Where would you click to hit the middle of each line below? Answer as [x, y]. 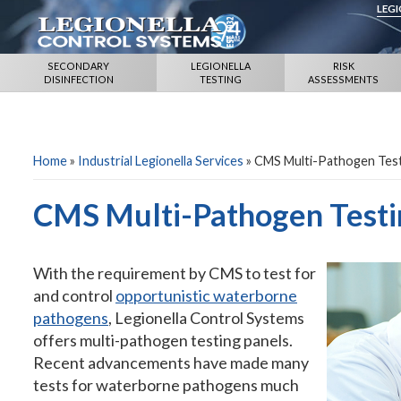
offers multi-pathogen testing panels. [163, 340]
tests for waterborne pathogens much [166, 385]
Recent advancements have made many [171, 363]
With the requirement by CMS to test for [175, 273]
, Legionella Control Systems [206, 318]
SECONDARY [79, 66]
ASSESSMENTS [344, 79]
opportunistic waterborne [206, 295]
